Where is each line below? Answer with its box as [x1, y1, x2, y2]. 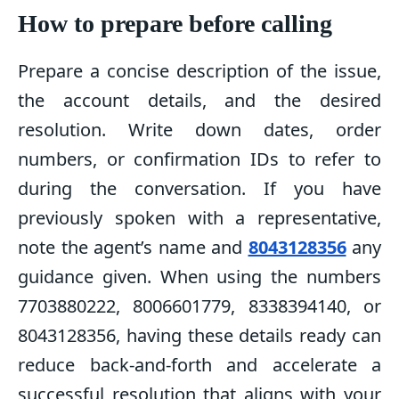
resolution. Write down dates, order [18, 118, 381, 142]
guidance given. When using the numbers [18, 265, 381, 289]
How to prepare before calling [18, 10, 332, 38]
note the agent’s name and [18, 235, 248, 260]
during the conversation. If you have [18, 176, 381, 201]
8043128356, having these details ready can [18, 323, 381, 348]
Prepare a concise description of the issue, [18, 59, 381, 84]
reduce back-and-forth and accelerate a [18, 353, 381, 378]
